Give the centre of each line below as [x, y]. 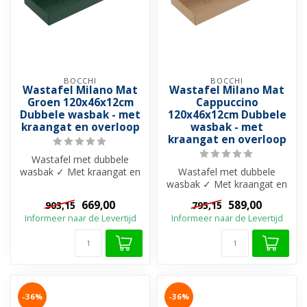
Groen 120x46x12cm [80, 102]
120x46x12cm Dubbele [227, 114]
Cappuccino [227, 102]
